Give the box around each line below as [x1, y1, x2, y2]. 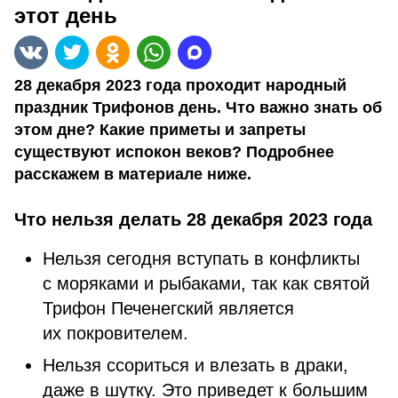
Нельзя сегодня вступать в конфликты [43, 249, 360, 268]
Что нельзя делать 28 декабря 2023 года [14, 210, 372, 229]
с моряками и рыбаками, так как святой [43, 274, 370, 293]
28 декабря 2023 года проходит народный [14, 76, 346, 94]
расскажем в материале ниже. [14, 165, 251, 183]
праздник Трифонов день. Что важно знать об [14, 99, 382, 116]
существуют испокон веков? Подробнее [14, 143, 334, 161]
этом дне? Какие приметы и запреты [14, 121, 306, 139]
